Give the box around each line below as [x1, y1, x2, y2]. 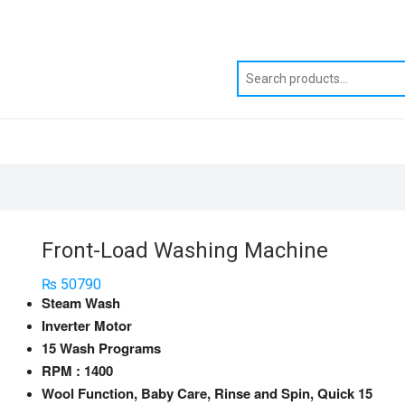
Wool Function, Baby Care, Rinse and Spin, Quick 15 [42, 383, 372, 403]
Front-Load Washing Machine [42, 238, 328, 263]
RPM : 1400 [42, 361, 113, 381]
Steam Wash [42, 293, 120, 313]
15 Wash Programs [42, 338, 161, 358]
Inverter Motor [42, 316, 132, 335]
